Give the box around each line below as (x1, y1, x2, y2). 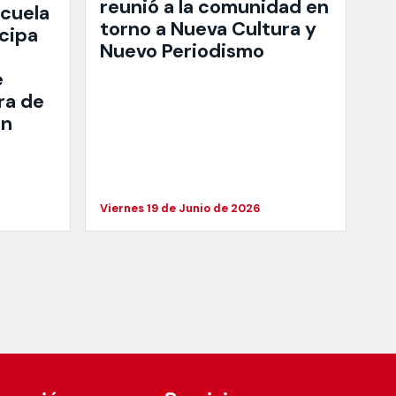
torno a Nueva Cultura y (100, 17, 316, 42)
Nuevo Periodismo (100, 39, 264, 65)
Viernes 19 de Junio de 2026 (100, 201, 261, 217)
